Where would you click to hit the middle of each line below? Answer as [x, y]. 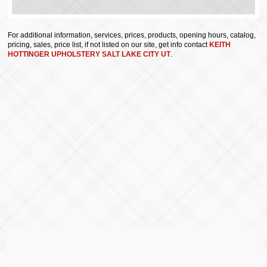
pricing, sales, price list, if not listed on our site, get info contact [109, 45]
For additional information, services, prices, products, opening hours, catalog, [132, 35]
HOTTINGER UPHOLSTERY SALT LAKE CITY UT [89, 55]
